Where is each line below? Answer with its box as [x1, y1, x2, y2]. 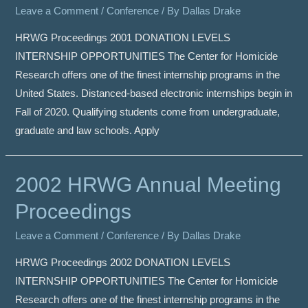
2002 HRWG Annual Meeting [15, 173, 282, 197]
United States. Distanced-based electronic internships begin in [15, 87, 293, 99]
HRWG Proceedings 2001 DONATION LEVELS [15, 32, 231, 43]
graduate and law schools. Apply [15, 124, 160, 136]
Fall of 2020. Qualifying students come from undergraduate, [15, 106, 280, 118]
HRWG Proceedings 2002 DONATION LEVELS [15, 257, 231, 269]
